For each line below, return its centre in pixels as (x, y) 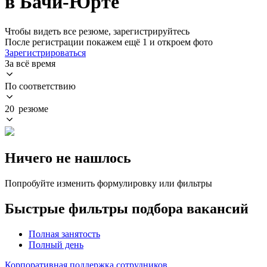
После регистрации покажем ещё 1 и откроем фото (109, 42)
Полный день (56, 244)
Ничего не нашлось (68, 158)
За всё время (30, 63)
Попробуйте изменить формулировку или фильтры (108, 183)
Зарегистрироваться (45, 52)
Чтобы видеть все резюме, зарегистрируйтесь (97, 31)
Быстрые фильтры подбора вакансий (127, 208)
